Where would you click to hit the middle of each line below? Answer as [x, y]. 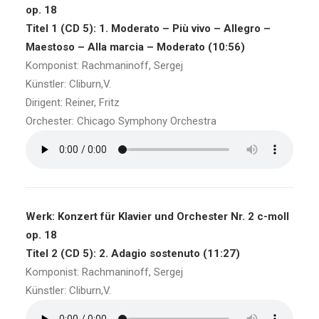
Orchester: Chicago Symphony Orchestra [121, 121]
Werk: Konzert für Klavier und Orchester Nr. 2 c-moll [157, 216]
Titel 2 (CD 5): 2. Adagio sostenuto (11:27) [133, 253]
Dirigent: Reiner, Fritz [73, 103]
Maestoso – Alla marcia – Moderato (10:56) [135, 47]
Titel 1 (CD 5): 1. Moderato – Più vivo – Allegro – [148, 28]
